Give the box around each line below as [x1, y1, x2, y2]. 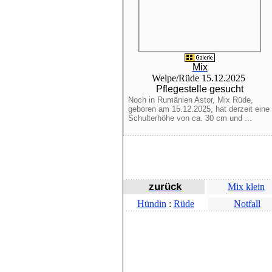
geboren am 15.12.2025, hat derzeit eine [127, 104, 270, 114]
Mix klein [228, 182, 265, 192]
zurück [148, 181, 182, 192]
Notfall [234, 199, 260, 209]
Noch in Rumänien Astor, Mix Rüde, [127, 95, 253, 104]
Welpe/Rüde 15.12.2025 [152, 73, 248, 83]
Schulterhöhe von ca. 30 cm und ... [127, 114, 252, 123]
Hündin [137, 199, 166, 209]
